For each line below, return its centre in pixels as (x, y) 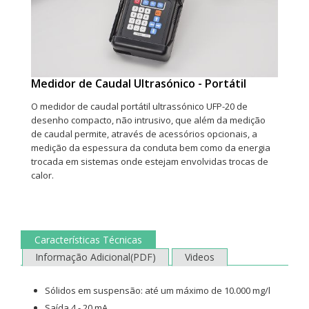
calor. (42, 176)
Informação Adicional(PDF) (96, 257)
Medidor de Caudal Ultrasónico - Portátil (139, 84)
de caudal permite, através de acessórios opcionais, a (144, 134)
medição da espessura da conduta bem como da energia (151, 148)
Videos (200, 257)
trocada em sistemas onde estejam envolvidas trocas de (150, 162)
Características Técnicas (88, 240)
